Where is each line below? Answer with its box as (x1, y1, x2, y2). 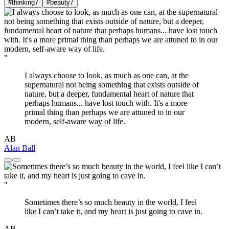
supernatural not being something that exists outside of (25, 80, 199, 89)
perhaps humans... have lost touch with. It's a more (25, 98, 187, 107)
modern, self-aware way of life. (25, 117, 125, 126)
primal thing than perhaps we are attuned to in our (25, 107, 185, 117)
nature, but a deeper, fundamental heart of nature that (25, 89, 194, 98)
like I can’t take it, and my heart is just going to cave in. (25, 207, 202, 216)
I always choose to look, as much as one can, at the (25, 71, 189, 80)
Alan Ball (4, 143, 35, 152)
